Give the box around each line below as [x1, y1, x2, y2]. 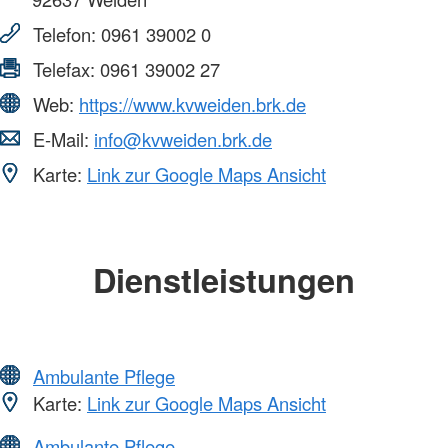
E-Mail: [28, 125, 94, 152]
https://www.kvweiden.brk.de [79, 90, 306, 117]
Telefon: [28, 20, 101, 47]
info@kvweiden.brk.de [94, 125, 272, 152]
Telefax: [28, 55, 100, 82]
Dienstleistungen [93, 255, 355, 303]
